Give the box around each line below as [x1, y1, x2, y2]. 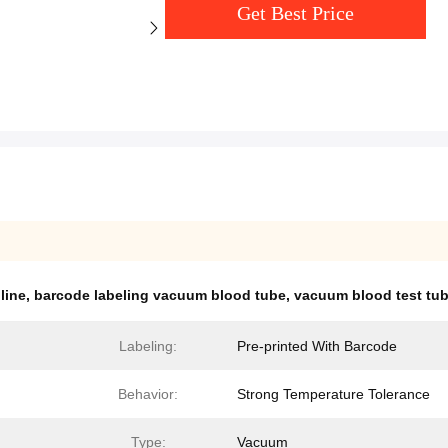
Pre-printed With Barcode [237, 338, 397, 355]
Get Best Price [237, 2, 354, 25]
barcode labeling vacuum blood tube [34, 287, 286, 304]
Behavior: [118, 386, 178, 403]
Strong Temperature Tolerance [237, 386, 430, 403]
